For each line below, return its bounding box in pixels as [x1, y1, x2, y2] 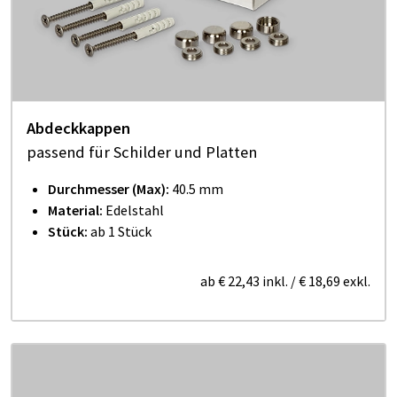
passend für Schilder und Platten [27, 141, 257, 162]
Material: [48, 200, 105, 219]
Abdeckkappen [27, 117, 130, 138]
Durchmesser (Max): [48, 179, 172, 198]
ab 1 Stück [90, 222, 152, 240]
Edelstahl [105, 200, 164, 219]
